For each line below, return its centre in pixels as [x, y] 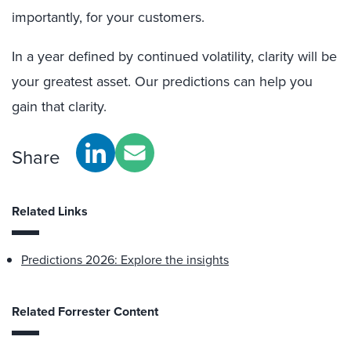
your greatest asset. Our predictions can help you [162, 81]
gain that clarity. [59, 106]
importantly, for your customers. [108, 17]
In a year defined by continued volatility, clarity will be [174, 56]
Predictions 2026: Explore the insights [125, 259]
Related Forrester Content [85, 311]
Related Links [50, 211]
